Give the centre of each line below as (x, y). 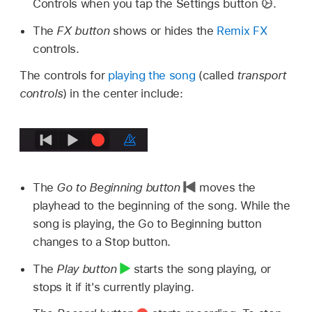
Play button (87, 268)
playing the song (151, 75)
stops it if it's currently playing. (113, 287)
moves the (226, 187)
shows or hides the (165, 30)
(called (216, 75)
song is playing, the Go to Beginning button (147, 223)
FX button (85, 30)
